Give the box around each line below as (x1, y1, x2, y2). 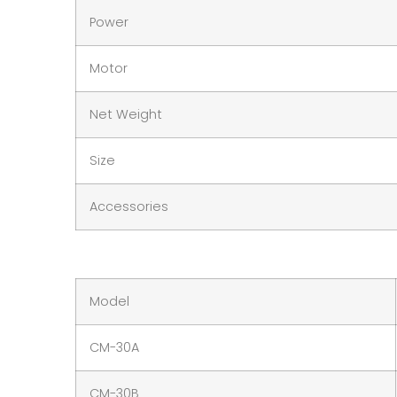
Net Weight (90, 105, 162, 124)
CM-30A (90, 338, 139, 356)
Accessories (90, 198, 168, 216)
